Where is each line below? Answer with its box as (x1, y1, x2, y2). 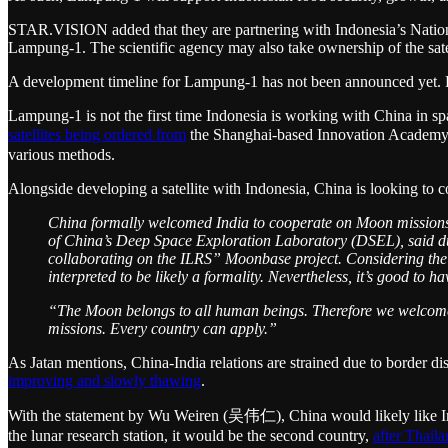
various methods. (8, 145, 115, 163)
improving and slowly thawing (8, 371, 201, 389)
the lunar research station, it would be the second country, (8, 426, 373, 444)
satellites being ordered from (8, 125, 186, 143)
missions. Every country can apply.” (48, 319, 277, 337)
